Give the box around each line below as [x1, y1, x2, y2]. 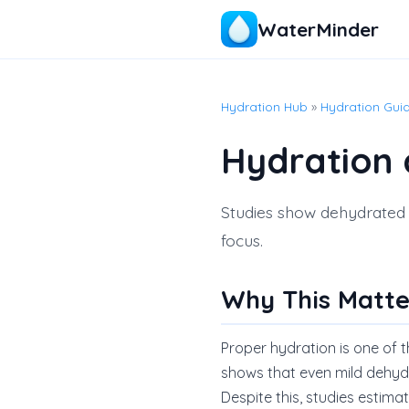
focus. [221, 230, 263, 250]
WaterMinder [257, 16, 379, 41]
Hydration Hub [221, 99, 308, 114]
